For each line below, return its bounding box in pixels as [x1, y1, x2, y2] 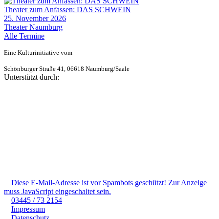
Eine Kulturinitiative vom [4, 49, 72, 57]
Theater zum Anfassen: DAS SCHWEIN [4, 5, 131, 14]
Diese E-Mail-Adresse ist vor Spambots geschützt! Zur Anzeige [11, 178, 207, 187]
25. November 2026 [4, 14, 66, 23]
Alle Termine [4, 32, 44, 41]
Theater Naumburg [4, 23, 63, 32]
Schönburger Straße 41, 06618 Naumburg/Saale [4, 66, 130, 73]
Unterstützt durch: [4, 73, 59, 82]
